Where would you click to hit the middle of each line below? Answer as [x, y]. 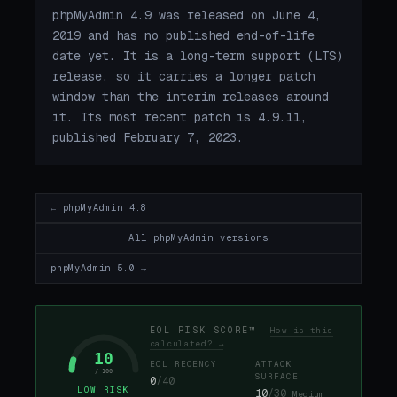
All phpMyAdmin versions [198, 238]
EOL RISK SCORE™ [210, 330]
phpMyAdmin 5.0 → [99, 269]
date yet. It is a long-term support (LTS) [198, 56]
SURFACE [277, 377]
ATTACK [274, 365]
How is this [301, 330]
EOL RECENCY [184, 365]
